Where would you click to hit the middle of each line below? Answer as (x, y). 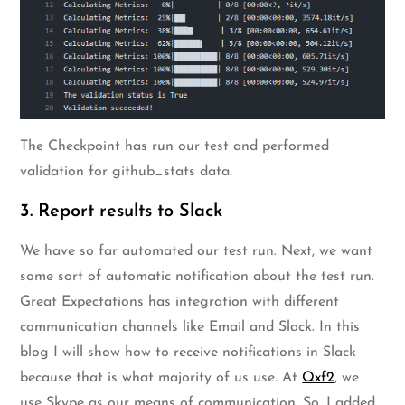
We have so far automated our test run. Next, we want (197, 252)
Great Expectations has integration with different (180, 302)
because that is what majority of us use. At (161, 378)
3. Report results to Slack (122, 212)
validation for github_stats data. (127, 172)
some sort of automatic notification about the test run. (198, 277)
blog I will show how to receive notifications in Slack (188, 353)
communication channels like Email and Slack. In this (190, 328)
